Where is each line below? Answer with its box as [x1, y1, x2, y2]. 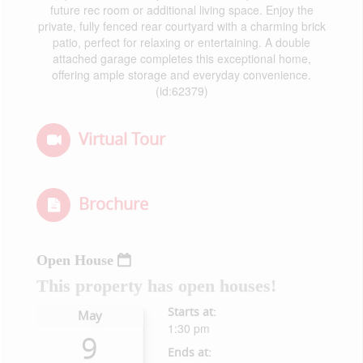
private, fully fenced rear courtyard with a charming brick [37, 18, 326, 34]
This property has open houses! [36, 275, 276, 296]
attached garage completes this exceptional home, [52, 50, 311, 66]
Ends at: [167, 344, 211, 360]
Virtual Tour [79, 128, 165, 150]
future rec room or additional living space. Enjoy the [49, 2, 314, 18]
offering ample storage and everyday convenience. [52, 66, 311, 83]
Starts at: [167, 304, 216, 319]
